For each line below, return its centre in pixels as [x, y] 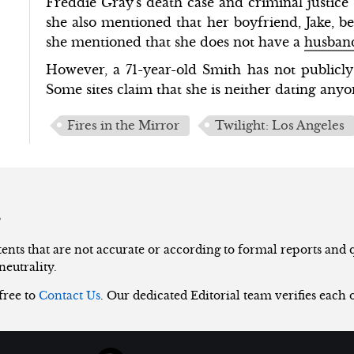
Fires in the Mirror [124, 125]
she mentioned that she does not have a [175, 41]
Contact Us [70, 296]
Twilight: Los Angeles [280, 125]
